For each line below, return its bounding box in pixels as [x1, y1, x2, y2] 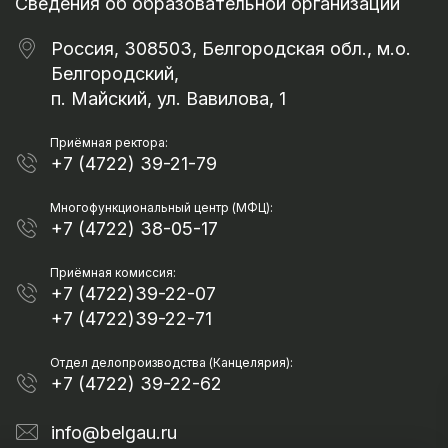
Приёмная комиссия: [50, 265, 176, 280]
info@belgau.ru [51, 422, 177, 443]
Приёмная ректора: [50, 135, 168, 150]
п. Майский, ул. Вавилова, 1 [51, 88, 286, 109]
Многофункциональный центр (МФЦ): [50, 200, 273, 215]
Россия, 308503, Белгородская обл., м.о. [51, 38, 411, 59]
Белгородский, [51, 63, 179, 84]
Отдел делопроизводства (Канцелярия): [50, 355, 293, 370]
